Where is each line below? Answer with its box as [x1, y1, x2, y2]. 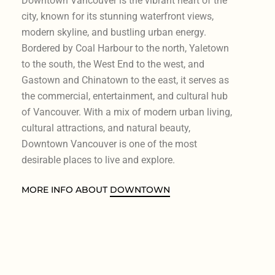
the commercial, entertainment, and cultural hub [21, 90, 228, 102]
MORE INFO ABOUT [21, 184, 110, 195]
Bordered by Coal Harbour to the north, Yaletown [21, 42, 229, 54]
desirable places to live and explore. [21, 153, 175, 166]
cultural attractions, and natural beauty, [21, 122, 190, 134]
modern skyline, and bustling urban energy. [21, 26, 206, 38]
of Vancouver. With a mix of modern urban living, [21, 106, 232, 118]
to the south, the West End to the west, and [21, 58, 204, 70]
